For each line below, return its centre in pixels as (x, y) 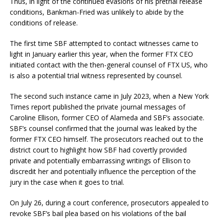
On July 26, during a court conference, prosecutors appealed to (109, 202)
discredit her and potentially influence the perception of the (103, 171)
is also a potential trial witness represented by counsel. (96, 75)
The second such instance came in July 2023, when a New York (109, 96)
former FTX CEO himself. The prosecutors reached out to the (107, 139)
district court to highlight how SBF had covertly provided (98, 150)
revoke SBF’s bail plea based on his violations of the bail (98, 213)
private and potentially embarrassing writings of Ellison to (100, 160)
